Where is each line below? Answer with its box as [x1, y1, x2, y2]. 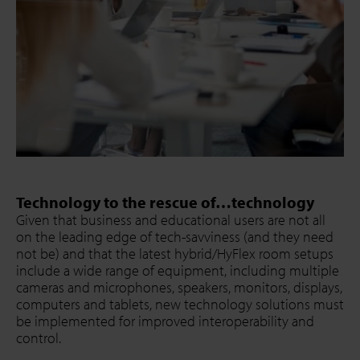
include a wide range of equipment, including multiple [16, 261, 339, 280]
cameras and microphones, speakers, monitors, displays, [16, 278, 342, 297]
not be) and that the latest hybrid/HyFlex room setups [16, 244, 333, 264]
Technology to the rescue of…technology [16, 192, 314, 213]
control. [16, 329, 61, 348]
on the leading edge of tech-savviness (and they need [16, 227, 333, 247]
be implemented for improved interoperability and [16, 312, 314, 331]
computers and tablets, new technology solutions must [16, 295, 344, 314]
